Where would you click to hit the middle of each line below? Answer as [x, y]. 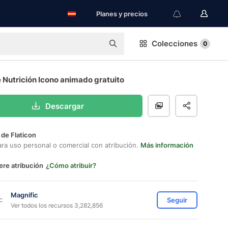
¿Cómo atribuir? [71, 165]
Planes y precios [122, 14]
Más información [167, 145]
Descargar [64, 106]
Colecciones [175, 44]
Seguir [177, 200]
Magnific [24, 195]
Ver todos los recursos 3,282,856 [57, 205]
